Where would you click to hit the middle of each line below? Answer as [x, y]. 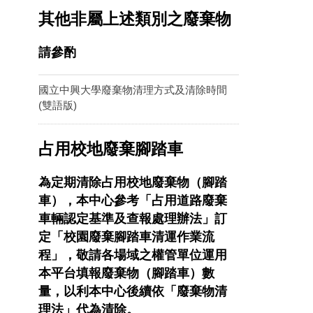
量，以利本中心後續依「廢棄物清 [133, 292]
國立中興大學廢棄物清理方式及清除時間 [133, 89]
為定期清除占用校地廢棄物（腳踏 [133, 183]
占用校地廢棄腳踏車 [111, 149]
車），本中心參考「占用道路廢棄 [133, 201]
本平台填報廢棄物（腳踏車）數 [126, 274]
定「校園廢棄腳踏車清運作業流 [126, 237]
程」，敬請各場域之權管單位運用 [133, 255]
